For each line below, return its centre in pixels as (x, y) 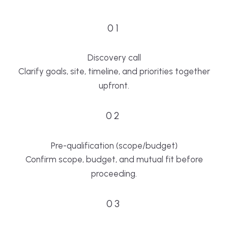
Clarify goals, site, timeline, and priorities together (114, 71)
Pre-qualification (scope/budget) (114, 145)
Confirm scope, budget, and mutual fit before (114, 159)
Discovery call (114, 57)
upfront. (114, 85)
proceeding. (114, 173)
